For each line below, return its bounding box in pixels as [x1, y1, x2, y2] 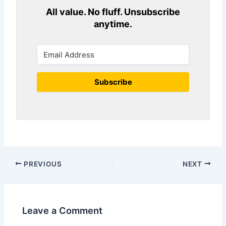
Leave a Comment [22, 204, 103, 216]
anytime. [94, 18, 132, 29]
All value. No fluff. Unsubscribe [46, 6, 180, 17]
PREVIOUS [22, 159, 62, 168]
